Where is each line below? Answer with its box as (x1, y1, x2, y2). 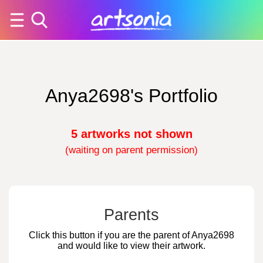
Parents (104, 206, 159, 224)
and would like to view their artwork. (58, 241, 205, 251)
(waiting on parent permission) (65, 144, 198, 156)
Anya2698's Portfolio (45, 85, 218, 106)
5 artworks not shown (70, 127, 193, 140)
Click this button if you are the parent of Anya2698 (29, 230, 234, 240)
